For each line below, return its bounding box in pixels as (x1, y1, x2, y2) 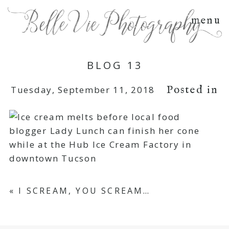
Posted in (167, 83, 218, 98)
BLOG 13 (86, 58, 143, 73)
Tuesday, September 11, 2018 (11, 84, 155, 96)
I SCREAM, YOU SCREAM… (18, 185, 151, 196)
